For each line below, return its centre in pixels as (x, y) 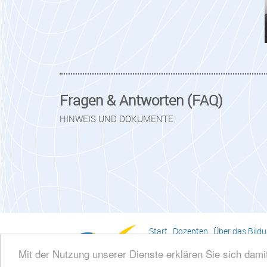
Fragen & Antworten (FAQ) (141, 100)
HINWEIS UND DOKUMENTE (117, 118)
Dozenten (190, 231)
